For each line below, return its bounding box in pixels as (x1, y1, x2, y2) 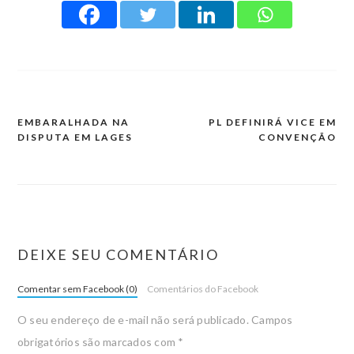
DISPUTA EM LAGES (17, 130, 133, 143)
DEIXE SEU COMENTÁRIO (17, 245, 219, 263)
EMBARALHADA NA (17, 115, 130, 128)
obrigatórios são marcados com (17, 334, 179, 348)
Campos (251, 312, 293, 326)
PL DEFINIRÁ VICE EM (209, 115, 337, 128)
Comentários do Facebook (146, 282, 258, 295)
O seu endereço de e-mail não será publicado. (17, 312, 249, 326)
